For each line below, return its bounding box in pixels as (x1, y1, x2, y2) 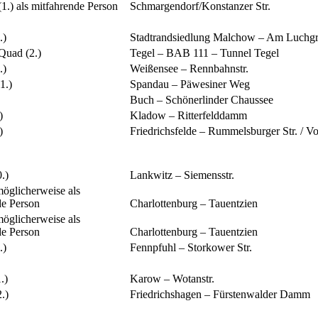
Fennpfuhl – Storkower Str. (130, 241, 252, 254)
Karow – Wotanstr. (130, 273, 214, 285)
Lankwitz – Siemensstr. (130, 169, 234, 182)
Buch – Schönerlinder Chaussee (130, 94, 273, 106)
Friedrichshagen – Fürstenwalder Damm (130, 288, 310, 301)
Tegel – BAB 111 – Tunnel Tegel (130, 47, 279, 60)
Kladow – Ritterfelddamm (130, 109, 247, 122)
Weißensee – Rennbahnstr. (130, 62, 248, 75)
